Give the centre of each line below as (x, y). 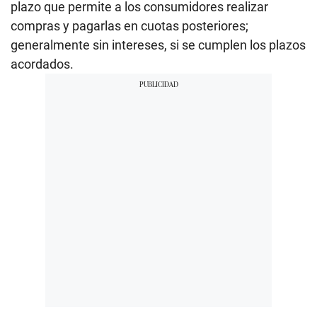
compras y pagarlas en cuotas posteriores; (129, 26)
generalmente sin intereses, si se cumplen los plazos (158, 45)
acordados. (42, 64)
